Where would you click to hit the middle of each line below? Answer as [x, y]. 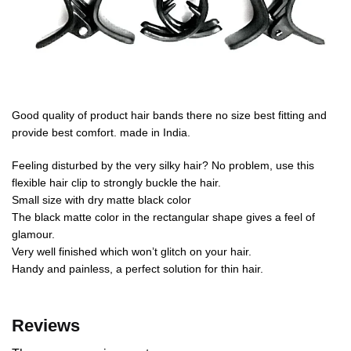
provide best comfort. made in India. [101, 133]
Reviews [46, 326]
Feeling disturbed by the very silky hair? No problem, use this [163, 165]
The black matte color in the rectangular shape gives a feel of [163, 217]
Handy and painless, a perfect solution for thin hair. [138, 268]
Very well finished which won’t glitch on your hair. [132, 251]
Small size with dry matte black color [101, 199]
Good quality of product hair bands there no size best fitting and [169, 116]
